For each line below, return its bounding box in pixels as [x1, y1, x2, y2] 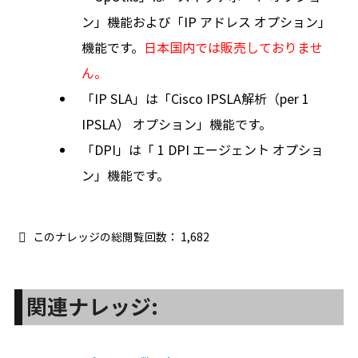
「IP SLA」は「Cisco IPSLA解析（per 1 [81, 89, 309, 108]
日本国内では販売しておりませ [143, 38, 323, 57]
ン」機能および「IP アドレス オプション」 [81, 12, 331, 31]
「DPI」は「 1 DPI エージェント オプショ [81, 140, 324, 159]
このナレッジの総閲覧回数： [32, 229, 178, 245]
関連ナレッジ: [26, 291, 158, 322]
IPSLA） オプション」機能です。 [81, 114, 272, 133]
